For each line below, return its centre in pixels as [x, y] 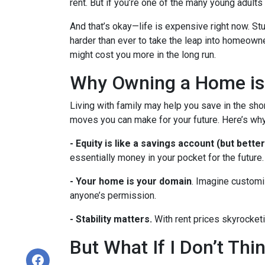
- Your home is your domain [131, 182]
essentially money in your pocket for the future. [167, 158]
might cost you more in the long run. [143, 55]
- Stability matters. [111, 219]
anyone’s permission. [113, 196]
